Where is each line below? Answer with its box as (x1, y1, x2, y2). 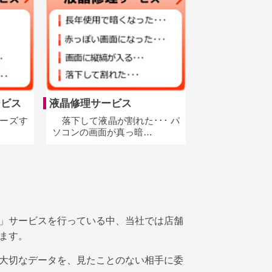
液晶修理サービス (49, 97, 132, 109)
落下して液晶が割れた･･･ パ (52, 115, 180, 126)
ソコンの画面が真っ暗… (52, 127, 152, 137)
